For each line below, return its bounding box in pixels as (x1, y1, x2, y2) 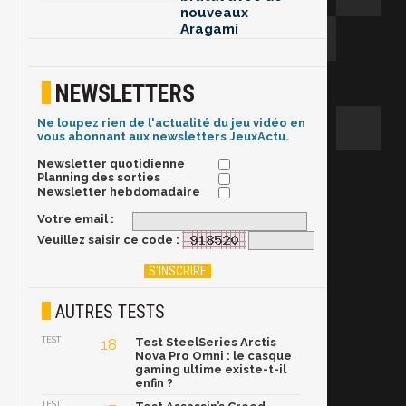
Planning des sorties (37, 170, 160, 185)
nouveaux (180, 5, 248, 22)
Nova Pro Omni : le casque (135, 349, 292, 363)
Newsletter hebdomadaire (37, 184, 200, 198)
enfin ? (135, 376, 173, 391)
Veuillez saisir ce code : (37, 232, 179, 246)
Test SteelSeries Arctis (135, 335, 276, 350)
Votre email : (37, 211, 114, 226)
